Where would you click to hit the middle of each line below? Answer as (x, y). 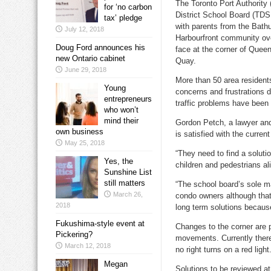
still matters (125, 183)
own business (80, 132)
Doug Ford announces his (100, 48)
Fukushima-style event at (100, 224)
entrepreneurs (128, 99)
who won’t (121, 110)
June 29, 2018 (86, 70)
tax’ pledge (123, 18)
